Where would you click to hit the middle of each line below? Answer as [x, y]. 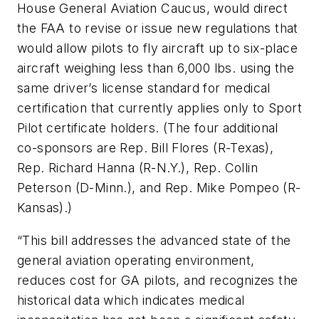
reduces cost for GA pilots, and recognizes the [158, 281]
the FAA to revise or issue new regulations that [158, 28]
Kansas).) [45, 208]
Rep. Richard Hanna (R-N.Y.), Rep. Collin [137, 168]
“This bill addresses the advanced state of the [154, 241]
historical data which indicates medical [131, 300]
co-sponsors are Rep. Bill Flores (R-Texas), [146, 148]
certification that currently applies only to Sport [159, 108]
